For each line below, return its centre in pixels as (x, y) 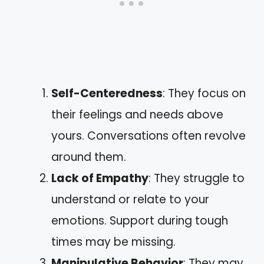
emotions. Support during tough (140, 221)
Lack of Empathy (100, 178)
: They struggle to (197, 178)
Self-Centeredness (107, 93)
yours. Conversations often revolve (148, 136)
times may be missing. (113, 242)
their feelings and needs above (137, 115)
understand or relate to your (130, 199)
